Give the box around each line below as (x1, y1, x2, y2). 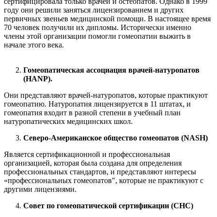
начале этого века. (4, 40, 64, 49)
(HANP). (23, 74, 52, 83)
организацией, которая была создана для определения (4, 158, 182, 167)
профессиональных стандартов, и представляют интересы (4, 167, 196, 176)
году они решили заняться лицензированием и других (4, 5, 184, 14)
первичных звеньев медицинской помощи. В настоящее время (4, 14, 211, 23)
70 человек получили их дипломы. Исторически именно (4, 23, 191, 31)
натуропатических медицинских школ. (4, 117, 133, 125)
